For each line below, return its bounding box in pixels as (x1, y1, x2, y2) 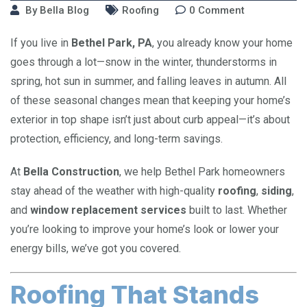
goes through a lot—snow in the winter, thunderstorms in (10, 55, 277, 69)
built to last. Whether (186, 203, 287, 217)
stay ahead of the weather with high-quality (10, 184, 218, 197)
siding (261, 184, 292, 197)
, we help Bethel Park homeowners (119, 164, 285, 178)
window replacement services (30, 203, 186, 217)
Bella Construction (23, 164, 119, 178)
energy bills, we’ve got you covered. (10, 241, 181, 255)
